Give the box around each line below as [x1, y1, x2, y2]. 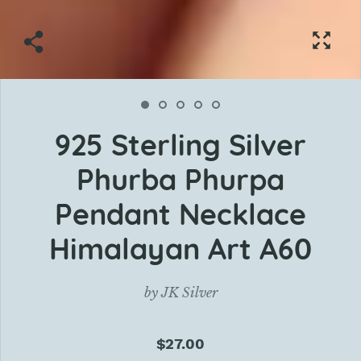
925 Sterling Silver [55, 127, 307, 164]
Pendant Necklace [55, 196, 307, 233]
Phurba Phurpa [77, 161, 285, 198]
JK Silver [160, 284, 218, 301]
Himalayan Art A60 [49, 230, 313, 268]
